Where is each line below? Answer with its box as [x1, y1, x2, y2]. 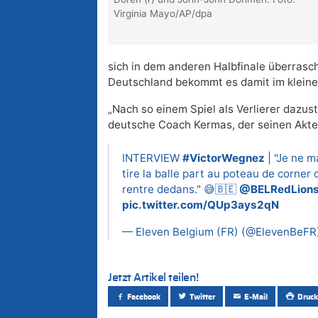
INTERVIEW [122, 151, 182, 165]
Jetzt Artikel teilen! [108, 272, 199, 284]
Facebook [127, 292, 161, 301]
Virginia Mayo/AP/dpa [114, 8, 213, 20]
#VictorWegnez [182, 151, 265, 165]
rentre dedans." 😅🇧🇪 [122, 182, 239, 197]
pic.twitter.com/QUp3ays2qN [122, 198, 279, 212]
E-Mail [244, 292, 268, 301]
